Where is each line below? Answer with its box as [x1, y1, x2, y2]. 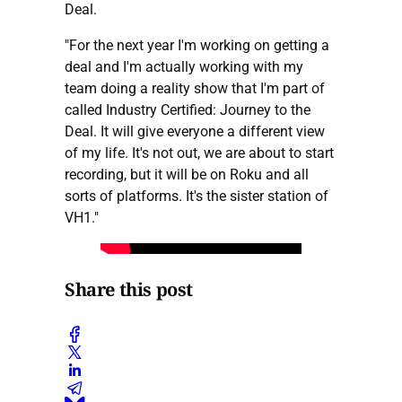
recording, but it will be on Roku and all [65, 165, 309, 183]
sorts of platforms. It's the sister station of [65, 187, 328, 205]
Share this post [65, 277, 193, 302]
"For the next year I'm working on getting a [65, 36, 329, 54]
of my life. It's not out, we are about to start [65, 144, 334, 162]
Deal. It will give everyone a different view [65, 122, 325, 140]
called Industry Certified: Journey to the [65, 100, 310, 118]
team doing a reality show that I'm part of [65, 79, 325, 97]
